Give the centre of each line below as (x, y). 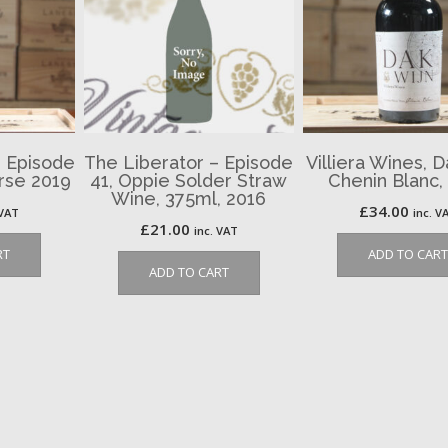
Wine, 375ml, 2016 (189, 198)
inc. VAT (215, 230)
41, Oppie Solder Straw (189, 180)
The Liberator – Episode (189, 162)
